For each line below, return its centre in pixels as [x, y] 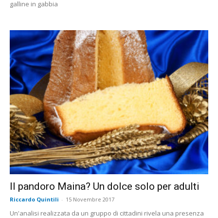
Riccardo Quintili [34, 199]
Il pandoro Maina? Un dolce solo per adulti [105, 186]
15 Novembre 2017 [90, 199]
